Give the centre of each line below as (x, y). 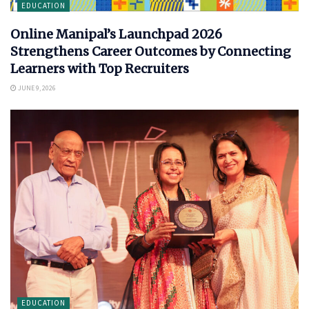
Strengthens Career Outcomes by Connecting (151, 52)
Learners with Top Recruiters (100, 69)
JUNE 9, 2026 (36, 88)
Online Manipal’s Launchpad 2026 (116, 34)
